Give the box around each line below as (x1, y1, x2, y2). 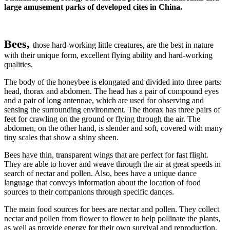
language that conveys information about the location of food (4, 178, 201, 187)
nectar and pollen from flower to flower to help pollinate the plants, (4, 214, 220, 223)
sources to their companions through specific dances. (4, 187, 174, 196)
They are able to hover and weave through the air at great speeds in (4, 159, 221, 168)
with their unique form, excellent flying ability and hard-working (4, 50, 213, 60)
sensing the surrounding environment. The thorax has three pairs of (4, 105, 220, 114)
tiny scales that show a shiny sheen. (4, 132, 119, 142)
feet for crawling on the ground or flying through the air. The (4, 114, 200, 123)
